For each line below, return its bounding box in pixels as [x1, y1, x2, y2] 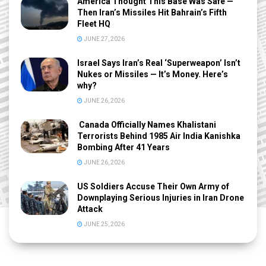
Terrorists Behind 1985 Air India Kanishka [77, 131, 240, 141]
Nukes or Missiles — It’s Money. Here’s [77, 69, 228, 79]
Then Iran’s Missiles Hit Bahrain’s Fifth [77, 7, 227, 17]
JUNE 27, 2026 [83, 35, 125, 42]
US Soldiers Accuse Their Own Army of [77, 181, 229, 191]
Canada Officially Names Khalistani [77, 119, 216, 129]
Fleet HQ [77, 18, 110, 28]
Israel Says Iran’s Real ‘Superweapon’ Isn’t [77, 58, 240, 68]
